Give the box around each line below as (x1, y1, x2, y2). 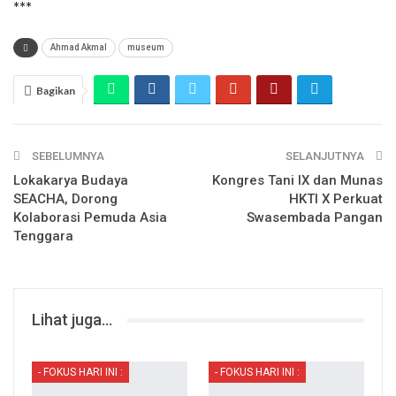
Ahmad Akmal (50, 42, 107, 53)
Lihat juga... (32, 310, 112, 330)
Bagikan (36, 84, 75, 98)
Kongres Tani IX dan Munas (212, 172, 383, 189)
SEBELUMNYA (29, 149, 104, 164)
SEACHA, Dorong (13, 191, 118, 208)
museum (127, 42, 164, 53)
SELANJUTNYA (286, 149, 367, 164)
